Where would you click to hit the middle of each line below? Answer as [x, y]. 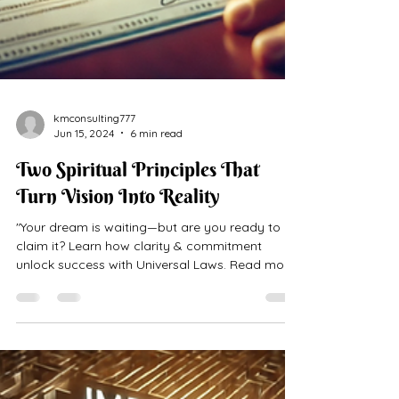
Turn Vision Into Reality [118, 285]
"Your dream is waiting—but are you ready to [148, 316]
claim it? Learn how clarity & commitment [139, 334]
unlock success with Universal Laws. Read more [156, 353]
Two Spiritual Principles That [138, 258]
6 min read [156, 222]
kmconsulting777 [94, 207]
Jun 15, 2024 [84, 222]
